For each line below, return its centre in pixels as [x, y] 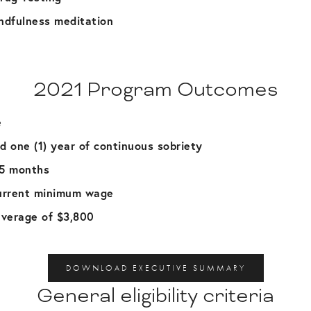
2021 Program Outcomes [155, 89]
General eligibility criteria [155, 295]
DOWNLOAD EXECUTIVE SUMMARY [155, 268]
